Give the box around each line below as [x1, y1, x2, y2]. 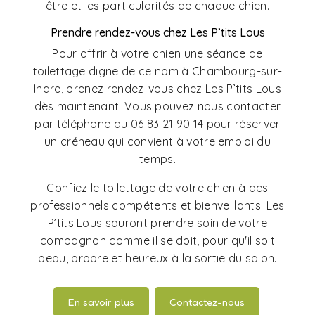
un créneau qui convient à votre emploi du [44, 134, 271, 149]
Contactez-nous [169, 296, 245, 309]
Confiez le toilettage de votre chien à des [46, 181, 269, 195]
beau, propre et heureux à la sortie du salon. [38, 251, 277, 266]
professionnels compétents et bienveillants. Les [30, 198, 285, 213]
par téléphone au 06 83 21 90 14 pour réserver [34, 117, 281, 131]
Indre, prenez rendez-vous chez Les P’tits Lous [34, 82, 281, 96]
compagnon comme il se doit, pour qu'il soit [40, 233, 275, 248]
